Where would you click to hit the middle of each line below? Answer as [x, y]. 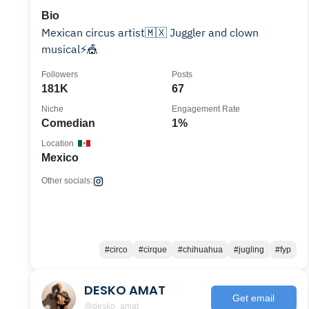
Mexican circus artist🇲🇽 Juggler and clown [150, 32]
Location [58, 143]
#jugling [249, 250]
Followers [60, 74]
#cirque [152, 250]
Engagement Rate [206, 109]
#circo [116, 250]
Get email [254, 298]
